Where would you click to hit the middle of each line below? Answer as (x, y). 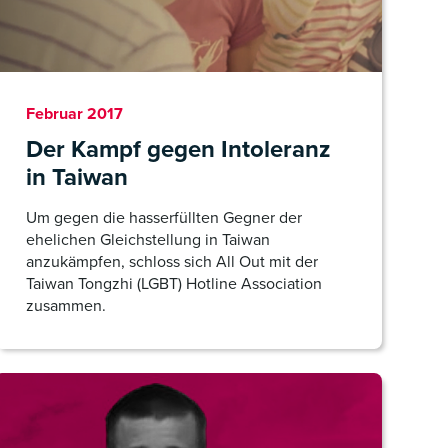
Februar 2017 (74, 113)
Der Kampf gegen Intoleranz (178, 149)
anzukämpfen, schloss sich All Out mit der (172, 261)
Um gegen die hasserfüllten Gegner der (164, 217)
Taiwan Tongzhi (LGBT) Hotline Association (174, 283)
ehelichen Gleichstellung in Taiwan (148, 239)
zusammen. (66, 305)
